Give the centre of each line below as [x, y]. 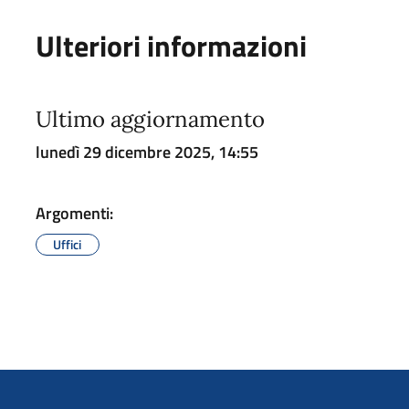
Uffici [68, 244]
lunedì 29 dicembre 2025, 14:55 [147, 152]
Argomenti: [74, 213]
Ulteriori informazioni [171, 45]
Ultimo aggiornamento [150, 119]
